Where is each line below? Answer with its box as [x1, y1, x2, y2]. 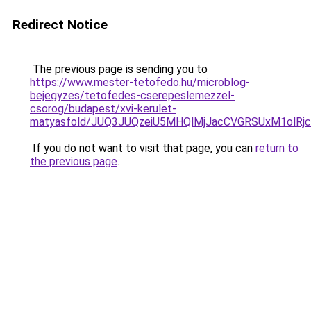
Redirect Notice [12, 17, 108, 33]
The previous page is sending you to [30, 62, 208, 76]
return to [255, 142, 299, 155]
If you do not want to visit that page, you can [30, 142, 255, 155]
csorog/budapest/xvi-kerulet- [30, 102, 176, 115]
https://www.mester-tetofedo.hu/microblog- [30, 76, 250, 89]
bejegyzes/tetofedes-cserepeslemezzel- [30, 89, 235, 102]
